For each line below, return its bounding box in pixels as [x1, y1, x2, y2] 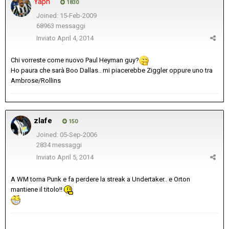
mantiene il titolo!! [11, 185, 64, 193]
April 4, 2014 [57, 34, 94, 42]
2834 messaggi [36, 141, 82, 149]
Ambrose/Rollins [11, 76, 61, 84]
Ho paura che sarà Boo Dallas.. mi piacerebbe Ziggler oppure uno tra [11, 66, 213, 74]
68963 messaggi [36, 22, 85, 30]
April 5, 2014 [57, 153, 94, 161]
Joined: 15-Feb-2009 [36, 11, 97, 19]
